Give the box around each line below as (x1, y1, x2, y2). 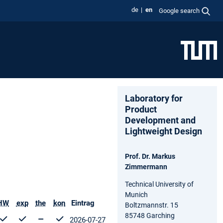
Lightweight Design (125, 125, 202, 136)
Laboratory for (125, 93, 183, 104)
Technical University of (125, 180, 194, 188)
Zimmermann (125, 162, 167, 171)
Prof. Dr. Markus (125, 152, 175, 160)
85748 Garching (125, 211, 175, 220)
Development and (125, 114, 196, 125)
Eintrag (71, 199, 95, 208)
